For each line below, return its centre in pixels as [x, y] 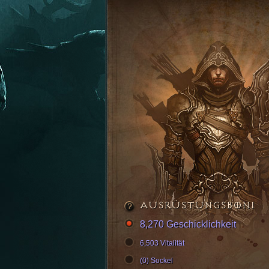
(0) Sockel [156, 261]
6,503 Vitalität [162, 243]
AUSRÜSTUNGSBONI [197, 205]
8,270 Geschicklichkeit [188, 224]
